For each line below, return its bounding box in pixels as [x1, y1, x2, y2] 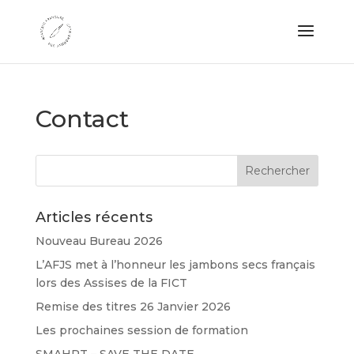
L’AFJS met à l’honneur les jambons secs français [35, 258, 315, 272]
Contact [35, 104, 129, 134]
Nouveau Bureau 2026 [35, 234, 163, 248]
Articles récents [35, 209, 153, 226]
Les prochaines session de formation [35, 323, 248, 337]
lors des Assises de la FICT [35, 276, 187, 290]
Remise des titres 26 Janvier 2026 [35, 299, 231, 314]
